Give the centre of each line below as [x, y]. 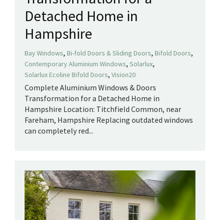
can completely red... [59, 131]
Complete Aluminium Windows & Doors [90, 88]
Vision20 [124, 75]
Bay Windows [44, 53]
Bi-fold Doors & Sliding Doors [109, 53]
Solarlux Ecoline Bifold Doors [66, 75]
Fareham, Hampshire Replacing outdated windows [109, 120]
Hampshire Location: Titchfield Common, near [103, 109]
